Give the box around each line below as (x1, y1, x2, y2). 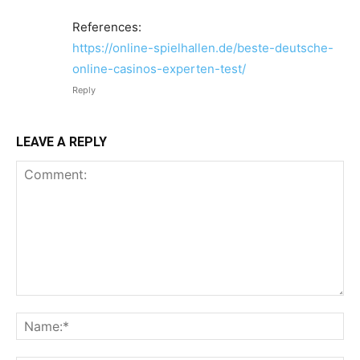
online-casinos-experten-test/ (72, 61, 246, 77)
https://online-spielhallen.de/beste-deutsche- (72, 40, 333, 56)
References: (72, 19, 141, 35)
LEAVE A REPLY (16, 134, 107, 150)
